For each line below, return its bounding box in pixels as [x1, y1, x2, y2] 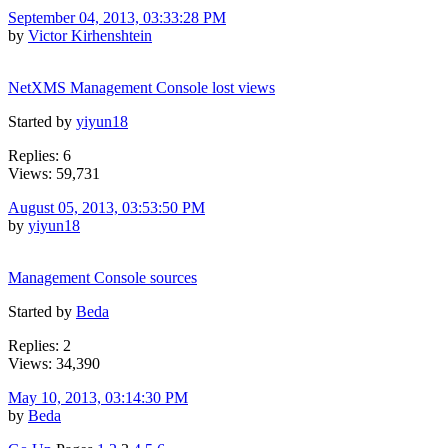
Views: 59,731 [8, 164, 100, 182]
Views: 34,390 [8, 354, 100, 372]
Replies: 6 [8, 146, 71, 164]
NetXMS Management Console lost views [8, 78, 275, 96]
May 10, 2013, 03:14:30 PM [8, 388, 188, 406]
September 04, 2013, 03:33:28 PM [8, 8, 226, 26]
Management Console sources [8, 268, 197, 286]
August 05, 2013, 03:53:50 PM [8, 198, 205, 216]
